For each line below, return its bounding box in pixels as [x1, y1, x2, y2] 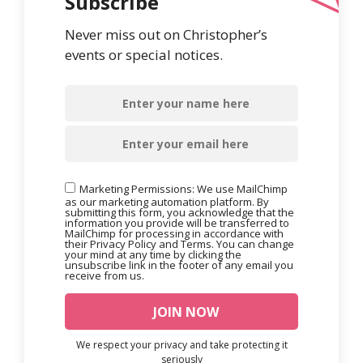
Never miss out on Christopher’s [65, 24, 267, 44]
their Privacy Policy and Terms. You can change [65, 236, 294, 251]
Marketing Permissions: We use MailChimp [79, 181, 288, 196]
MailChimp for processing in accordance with [65, 225, 284, 241]
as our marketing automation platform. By [65, 194, 269, 209]
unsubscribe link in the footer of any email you [65, 257, 293, 272]
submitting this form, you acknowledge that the [65, 204, 294, 220]
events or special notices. [65, 45, 223, 64]
